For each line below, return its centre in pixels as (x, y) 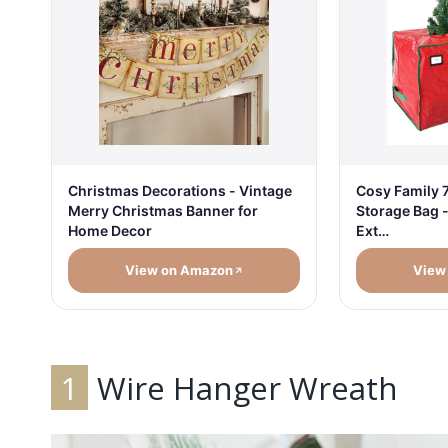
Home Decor (110, 231)
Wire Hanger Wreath (244, 387)
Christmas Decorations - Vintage (180, 191)
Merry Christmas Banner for (163, 211)
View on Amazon (178, 270)
